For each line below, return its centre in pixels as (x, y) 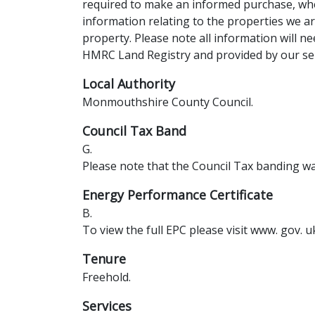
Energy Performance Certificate (178, 195)
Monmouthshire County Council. (168, 102)
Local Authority (129, 84)
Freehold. (107, 277)
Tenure (104, 259)
